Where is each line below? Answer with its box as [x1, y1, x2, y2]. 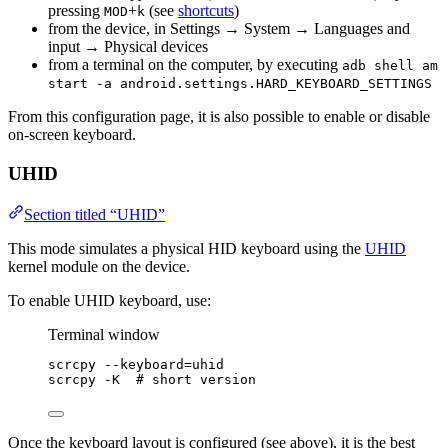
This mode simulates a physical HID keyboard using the [8, 239, 365, 257]
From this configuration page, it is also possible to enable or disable [8, 108, 430, 126]
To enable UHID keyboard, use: [8, 291, 211, 309]
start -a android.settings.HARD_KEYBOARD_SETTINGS [48, 76, 432, 92]
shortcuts [178, 2, 234, 20]
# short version [136, 371, 256, 387]
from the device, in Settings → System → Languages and [48, 20, 410, 38]
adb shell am [342, 58, 438, 74]
